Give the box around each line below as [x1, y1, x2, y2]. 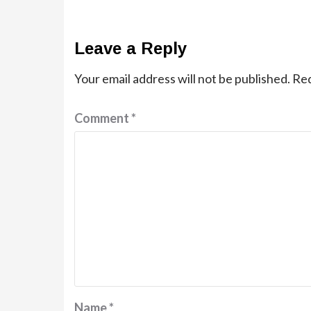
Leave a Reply [74, 38, 187, 58]
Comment [74, 110, 131, 126]
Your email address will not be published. [74, 70, 290, 86]
